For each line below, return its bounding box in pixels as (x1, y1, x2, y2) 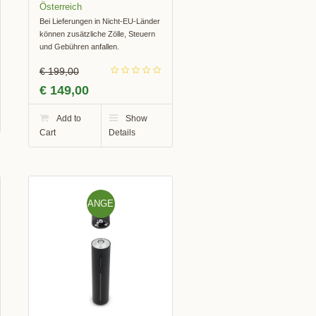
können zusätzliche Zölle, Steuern (39, 29, 155, 38)
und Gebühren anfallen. (39, 42, 119, 51)
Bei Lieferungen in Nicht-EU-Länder (39, 16, 160, 25)
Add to (56, 113, 81, 123)
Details (108, 127, 135, 138)
